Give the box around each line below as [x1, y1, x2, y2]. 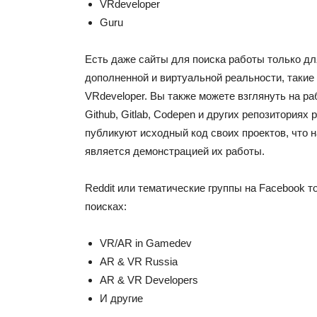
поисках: [85, 200, 127, 213]
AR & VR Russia [100, 255, 178, 268]
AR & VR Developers [100, 274, 198, 287]
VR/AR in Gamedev [100, 237, 192, 250]
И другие [100, 292, 143, 305]
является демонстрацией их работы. [85, 145, 265, 158]
